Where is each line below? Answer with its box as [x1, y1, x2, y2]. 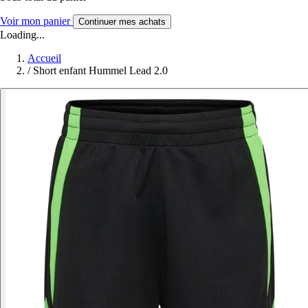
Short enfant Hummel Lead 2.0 [33, 64, 168, 76]
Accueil [27, 52, 61, 64]
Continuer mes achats [78, 16, 166, 27]
